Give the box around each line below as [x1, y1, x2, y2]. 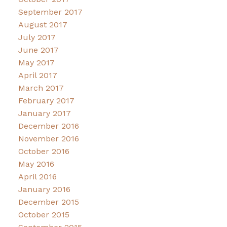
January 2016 [18, 184, 70, 194]
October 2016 [18, 146, 69, 156]
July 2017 [18, 32, 56, 42]
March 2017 [18, 83, 64, 93]
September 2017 [18, 7, 83, 17]
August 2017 [18, 19, 67, 29]
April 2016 [18, 171, 57, 181]
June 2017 [18, 45, 59, 55]
